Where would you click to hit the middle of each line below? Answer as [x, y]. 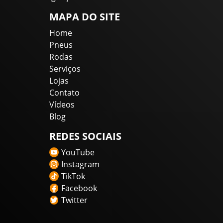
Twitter [74, 200]
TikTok [73, 176]
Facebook [79, 188]
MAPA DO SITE [85, 17]
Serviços [65, 69]
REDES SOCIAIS [85, 136]
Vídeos [62, 105]
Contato [64, 93]
